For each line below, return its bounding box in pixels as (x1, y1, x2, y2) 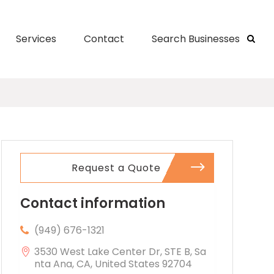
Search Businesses (151, 32, 240, 46)
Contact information (20, 193, 165, 213)
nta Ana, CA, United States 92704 (34, 256, 192, 271)
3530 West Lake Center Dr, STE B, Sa (34, 244, 206, 259)
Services (15, 32, 56, 46)
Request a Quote (72, 160, 161, 175)
